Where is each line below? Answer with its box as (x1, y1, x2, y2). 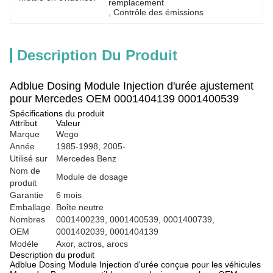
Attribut (10, 118, 37, 128)
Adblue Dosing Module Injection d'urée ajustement (10, 80, 253, 92)
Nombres (10, 214, 45, 224)
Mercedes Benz (56, 154, 116, 163)
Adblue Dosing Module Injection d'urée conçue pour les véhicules (10, 260, 261, 269)
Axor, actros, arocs (56, 239, 128, 249)
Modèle (10, 239, 38, 249)
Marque (10, 129, 40, 139)
